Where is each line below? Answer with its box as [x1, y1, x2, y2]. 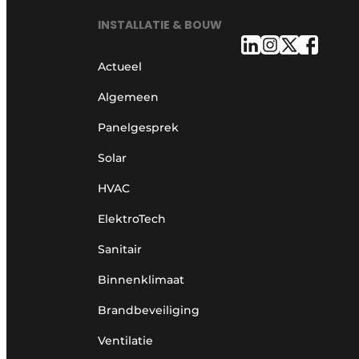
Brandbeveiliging [98, 303, 200, 318]
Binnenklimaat [98, 272, 184, 288]
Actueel [98, 59, 142, 75]
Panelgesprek [98, 120, 179, 135]
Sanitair [98, 242, 142, 257]
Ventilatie [98, 333, 153, 349]
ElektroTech [98, 212, 166, 227]
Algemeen [98, 90, 159, 105]
